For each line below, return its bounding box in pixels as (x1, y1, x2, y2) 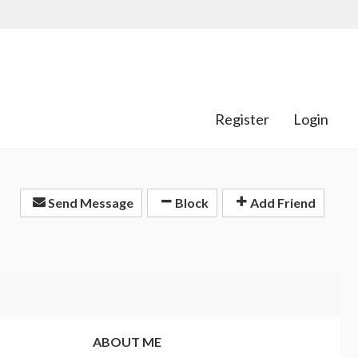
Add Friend (248, 195, 316, 211)
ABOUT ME (93, 333, 161, 349)
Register (215, 110, 269, 129)
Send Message (46, 195, 133, 211)
